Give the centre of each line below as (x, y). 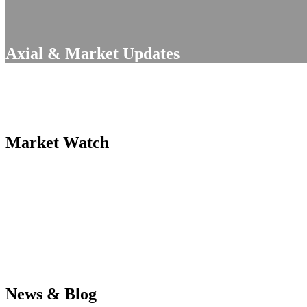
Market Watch (57, 142)
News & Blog (51, 294)
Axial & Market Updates (93, 53)
